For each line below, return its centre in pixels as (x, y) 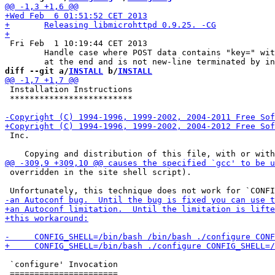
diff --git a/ (37, 71)
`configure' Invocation (61, 264)
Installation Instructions (69, 89)
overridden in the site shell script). (98, 172)
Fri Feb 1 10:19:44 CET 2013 (76, 43)
